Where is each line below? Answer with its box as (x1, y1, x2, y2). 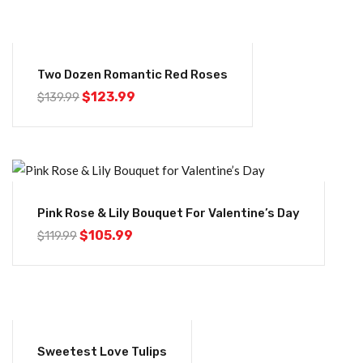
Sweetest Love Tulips (37, 344, 167, 359)
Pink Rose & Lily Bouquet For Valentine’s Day (37, 206, 300, 220)
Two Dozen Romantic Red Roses (37, 67, 228, 82)
